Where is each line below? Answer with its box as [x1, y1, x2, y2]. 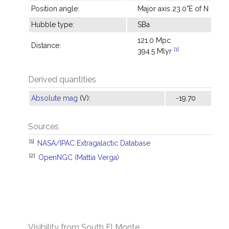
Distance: [31, 41, 61, 50]
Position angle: [31, 5, 79, 13]
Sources [28, 122, 59, 131]
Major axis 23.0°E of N [138, 5, 209, 13]
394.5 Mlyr [138, 47, 174, 55]
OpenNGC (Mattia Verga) [38, 153, 119, 162]
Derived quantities [28, 75, 96, 84]
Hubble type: [31, 20, 74, 29]
